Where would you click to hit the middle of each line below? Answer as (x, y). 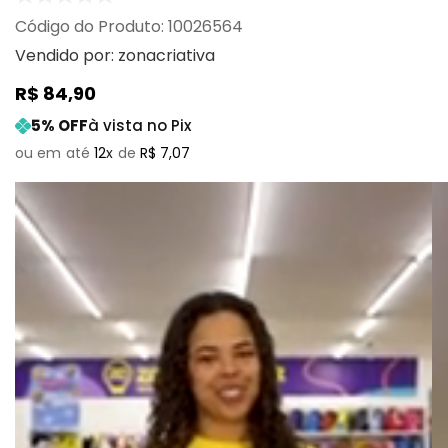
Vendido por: (66, 55)
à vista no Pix (139, 125)
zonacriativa (166, 55)
